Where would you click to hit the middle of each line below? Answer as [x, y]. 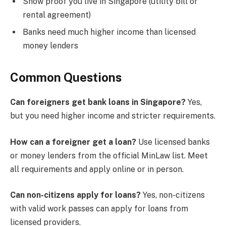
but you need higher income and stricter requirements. [113, 116]
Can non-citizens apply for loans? [75, 195]
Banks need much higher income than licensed [109, 32]
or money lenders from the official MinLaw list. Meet [109, 155]
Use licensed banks [173, 142]
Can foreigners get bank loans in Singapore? [98, 102]
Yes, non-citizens [173, 195]
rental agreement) [57, 15]
